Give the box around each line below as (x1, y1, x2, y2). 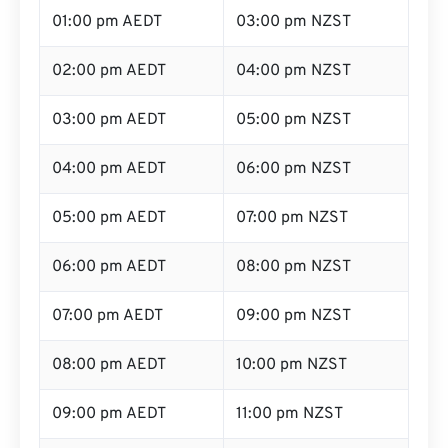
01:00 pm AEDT (52, 12, 162, 32)
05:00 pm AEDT (52, 208, 166, 228)
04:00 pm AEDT (52, 159, 166, 179)
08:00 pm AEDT (52, 355, 166, 375)
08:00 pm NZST (236, 257, 351, 277)
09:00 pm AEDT (52, 404, 166, 424)
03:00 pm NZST (236, 12, 351, 32)
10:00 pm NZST (236, 355, 347, 375)
